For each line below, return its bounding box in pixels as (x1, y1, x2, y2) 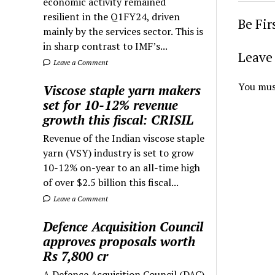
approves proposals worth (43, 232, 196, 250)
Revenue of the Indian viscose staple (43, 131, 205, 145)
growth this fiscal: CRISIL (43, 110, 194, 128)
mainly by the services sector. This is (43, 24, 204, 38)
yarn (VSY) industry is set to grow (43, 145, 195, 160)
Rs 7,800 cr (43, 247, 109, 265)
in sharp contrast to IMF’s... (43, 39, 168, 53)
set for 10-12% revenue (43, 96, 179, 114)
